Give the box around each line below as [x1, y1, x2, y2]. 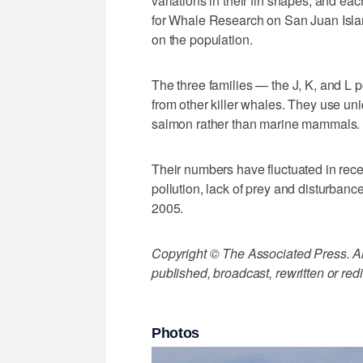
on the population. [152, 30, 253, 49]
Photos [152, 324, 199, 341]
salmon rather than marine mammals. [152, 114, 361, 134]
